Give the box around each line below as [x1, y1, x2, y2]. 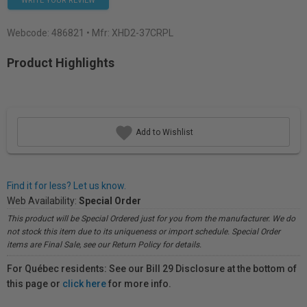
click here [62, 278, 106, 289]
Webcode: [7, 27, 51, 38]
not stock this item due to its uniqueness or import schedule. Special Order [7, 227, 280, 236]
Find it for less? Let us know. [7, 180, 126, 191]
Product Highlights [7, 56, 114, 70]
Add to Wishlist [133, 127, 193, 137]
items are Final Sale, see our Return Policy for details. [7, 240, 201, 249]
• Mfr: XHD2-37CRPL [86, 27, 173, 38]
